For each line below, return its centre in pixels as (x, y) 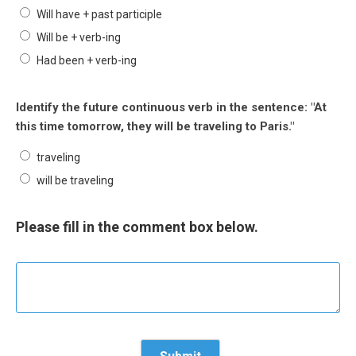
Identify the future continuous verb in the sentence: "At (171, 107)
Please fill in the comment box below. (137, 227)
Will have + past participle (99, 14)
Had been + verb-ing (87, 60)
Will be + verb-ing (79, 37)
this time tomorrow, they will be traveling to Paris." (155, 126)
